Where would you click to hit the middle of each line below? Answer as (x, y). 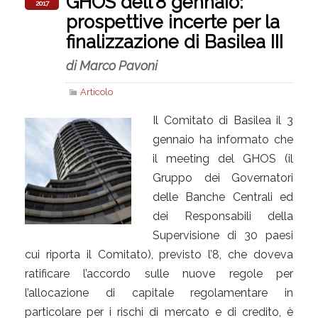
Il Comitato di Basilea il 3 (223, 120)
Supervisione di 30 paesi (223, 235)
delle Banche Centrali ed (223, 197)
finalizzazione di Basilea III (175, 42)
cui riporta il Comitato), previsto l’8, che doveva (159, 254)
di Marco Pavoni (112, 65)
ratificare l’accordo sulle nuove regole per (159, 273)
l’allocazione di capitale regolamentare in (159, 292)
